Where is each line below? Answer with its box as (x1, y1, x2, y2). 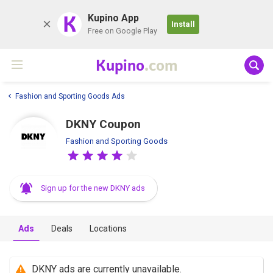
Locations (90, 223, 127, 233)
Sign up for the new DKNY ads (41, 183, 145, 193)
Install (171, 19, 195, 29)
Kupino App (88, 12, 139, 24)
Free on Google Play (88, 27, 157, 35)
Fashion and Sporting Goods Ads (15, 91, 125, 101)
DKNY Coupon (66, 116, 141, 131)
